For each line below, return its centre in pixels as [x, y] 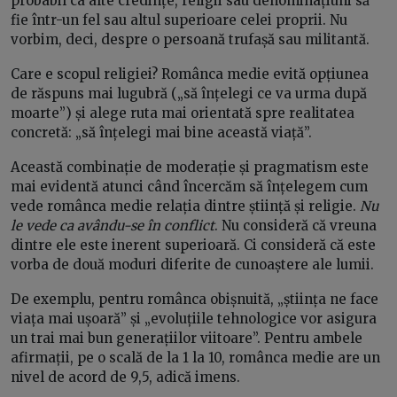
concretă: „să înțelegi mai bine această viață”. [161, 133]
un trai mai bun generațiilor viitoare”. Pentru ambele [187, 339]
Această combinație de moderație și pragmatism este [190, 167]
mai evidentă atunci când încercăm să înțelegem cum [189, 187]
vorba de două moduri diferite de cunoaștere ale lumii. [192, 265]
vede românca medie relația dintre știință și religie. [185, 206]
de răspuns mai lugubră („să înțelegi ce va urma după [189, 94]
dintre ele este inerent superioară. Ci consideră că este [193, 245]
